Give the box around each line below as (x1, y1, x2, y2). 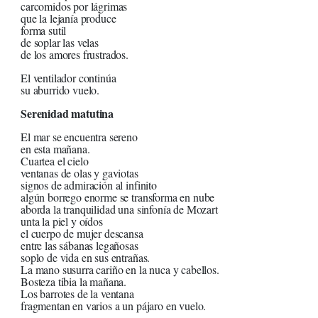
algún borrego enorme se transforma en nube (21, 190, 215, 205)
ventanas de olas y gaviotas (21, 165, 138, 181)
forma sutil (21, 23, 67, 38)
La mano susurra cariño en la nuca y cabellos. (21, 262, 219, 278)
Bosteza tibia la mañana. (21, 274, 127, 290)
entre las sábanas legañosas (21, 238, 138, 253)
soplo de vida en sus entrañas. (21, 250, 150, 265)
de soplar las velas (21, 35, 99, 50)
